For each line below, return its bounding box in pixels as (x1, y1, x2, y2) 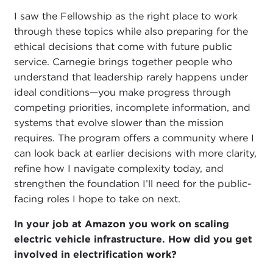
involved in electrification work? (13, 249, 177, 261)
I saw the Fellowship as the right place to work (13, 10, 238, 23)
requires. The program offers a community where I (13, 132, 254, 144)
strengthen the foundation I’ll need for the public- (13, 178, 252, 190)
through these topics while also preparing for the (13, 26, 248, 38)
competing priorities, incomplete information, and (13, 102, 250, 114)
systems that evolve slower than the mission (13, 117, 224, 129)
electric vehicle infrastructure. (13, 233, 168, 246)
